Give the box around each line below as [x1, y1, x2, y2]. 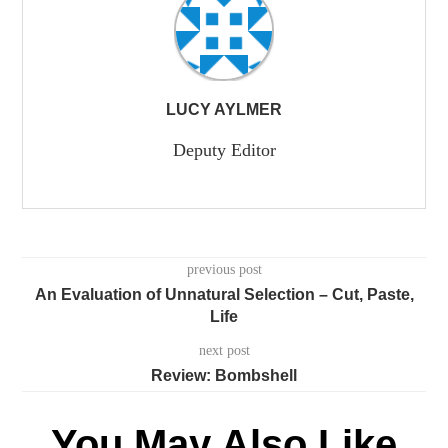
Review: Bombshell [151, 367, 297, 385]
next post [198, 343, 250, 359]
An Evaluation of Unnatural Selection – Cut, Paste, [34, 286, 414, 304]
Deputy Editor [172, 140, 276, 161]
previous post [186, 262, 262, 278]
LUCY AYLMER [166, 101, 282, 119]
